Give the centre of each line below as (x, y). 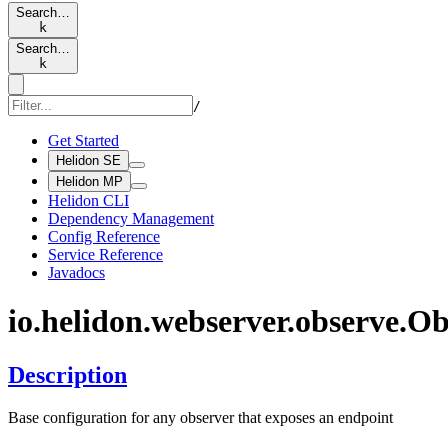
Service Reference (105, 254)
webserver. (223, 321)
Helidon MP (89, 181)
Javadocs (76, 272)
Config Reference (104, 236)
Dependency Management (131, 218)
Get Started (83, 140)
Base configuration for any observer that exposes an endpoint (200, 417)
